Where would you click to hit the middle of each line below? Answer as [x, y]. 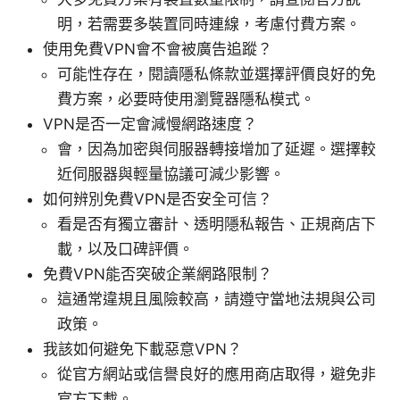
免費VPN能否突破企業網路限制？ [158, 274]
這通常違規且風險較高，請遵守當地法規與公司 [217, 299]
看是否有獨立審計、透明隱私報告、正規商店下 [217, 224]
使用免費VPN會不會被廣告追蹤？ [158, 49]
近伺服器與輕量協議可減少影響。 [171, 174]
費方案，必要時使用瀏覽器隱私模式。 [186, 99]
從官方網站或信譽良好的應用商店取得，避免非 [217, 374]
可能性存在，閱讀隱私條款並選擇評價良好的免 [217, 74]
